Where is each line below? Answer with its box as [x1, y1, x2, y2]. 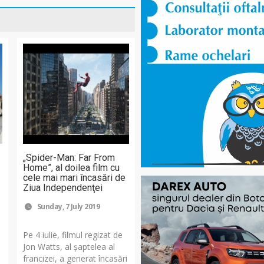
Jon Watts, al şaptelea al [23, 240, 115, 252]
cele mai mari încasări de [23, 171, 126, 183]
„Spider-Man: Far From [23, 151, 115, 163]
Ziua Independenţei [23, 181, 103, 193]
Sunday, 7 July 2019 [35, 201, 100, 212]
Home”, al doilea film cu [23, 161, 120, 173]
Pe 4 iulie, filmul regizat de [23, 229, 123, 240]
